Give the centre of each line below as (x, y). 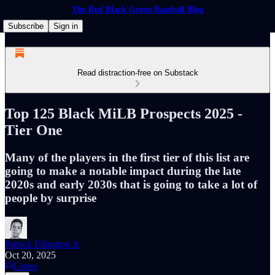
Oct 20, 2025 (30, 255)
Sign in (66, 26)
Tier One (34, 130)
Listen (25, 266)
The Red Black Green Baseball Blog (137, 10)
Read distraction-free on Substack (137, 73)
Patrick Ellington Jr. (43, 244)
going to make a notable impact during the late (123, 171)
